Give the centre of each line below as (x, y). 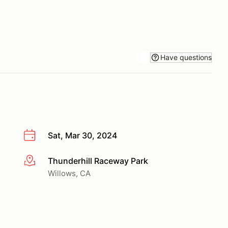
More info (41, 161)
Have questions (186, 57)
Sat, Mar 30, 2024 (82, 135)
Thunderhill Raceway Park (98, 161)
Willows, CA (69, 173)
